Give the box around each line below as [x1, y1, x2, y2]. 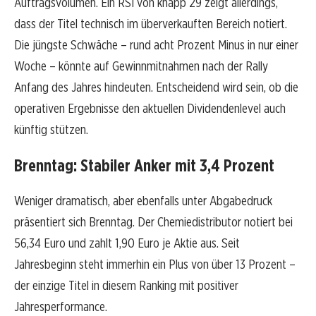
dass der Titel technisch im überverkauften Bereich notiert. [14, 16, 287, 32]
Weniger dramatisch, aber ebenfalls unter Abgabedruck [14, 193, 272, 209]
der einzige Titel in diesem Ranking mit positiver [14, 277, 238, 294]
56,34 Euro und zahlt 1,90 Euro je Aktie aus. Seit [14, 235, 240, 252]
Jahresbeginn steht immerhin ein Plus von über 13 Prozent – [14, 256, 296, 273]
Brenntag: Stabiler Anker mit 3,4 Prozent [14, 155, 274, 176]
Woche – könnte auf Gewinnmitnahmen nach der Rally [14, 58, 268, 75]
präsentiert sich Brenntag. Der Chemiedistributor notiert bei [14, 214, 293, 231]
